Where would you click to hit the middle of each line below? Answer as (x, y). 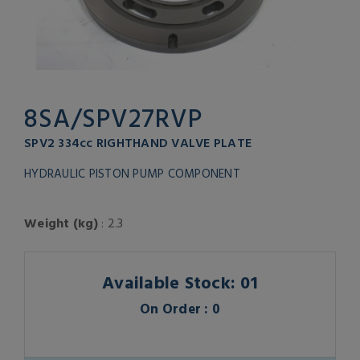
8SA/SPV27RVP (113, 118)
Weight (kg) (61, 223)
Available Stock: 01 (180, 282)
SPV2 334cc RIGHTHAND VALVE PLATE (138, 143)
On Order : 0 (180, 309)
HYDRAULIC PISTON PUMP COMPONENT (132, 174)
